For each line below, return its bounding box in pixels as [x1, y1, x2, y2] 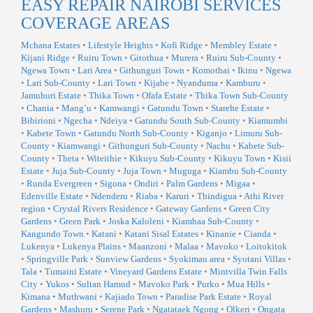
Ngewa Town [21, 65, 70, 76]
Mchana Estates [21, 40, 80, 51]
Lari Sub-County [27, 78, 90, 89]
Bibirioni [21, 115, 56, 126]
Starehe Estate [211, 103, 264, 114]
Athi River [244, 191, 284, 202]
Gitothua [130, 52, 163, 64]
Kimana [21, 291, 50, 303]
